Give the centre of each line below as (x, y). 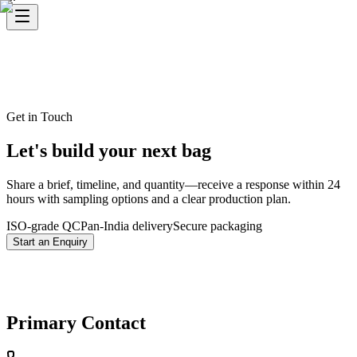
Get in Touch (39, 117)
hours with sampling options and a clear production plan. (149, 198)
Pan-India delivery (127, 226)
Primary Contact (76, 323)
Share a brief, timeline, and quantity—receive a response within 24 (173, 184)
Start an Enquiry (50, 241)
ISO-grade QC (43, 226)
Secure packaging (218, 226)
